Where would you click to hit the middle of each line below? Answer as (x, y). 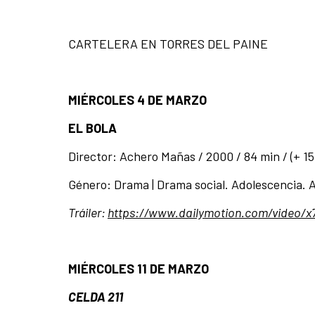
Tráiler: (88, 213)
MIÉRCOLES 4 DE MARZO (139, 100)
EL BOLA (92, 128)
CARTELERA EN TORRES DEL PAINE (168, 44)
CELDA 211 (96, 297)
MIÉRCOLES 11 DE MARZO (140, 269)
